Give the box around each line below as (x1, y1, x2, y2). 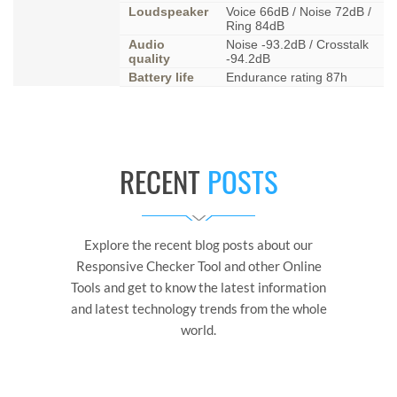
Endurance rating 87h (226, 70, 347, 84)
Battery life (128, 70, 194, 84)
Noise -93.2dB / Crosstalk (226, 37, 369, 51)
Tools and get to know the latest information (71, 279, 326, 295)
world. (181, 322, 216, 338)
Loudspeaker (128, 4, 208, 19)
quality (128, 51, 170, 66)
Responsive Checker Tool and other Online (75, 258, 322, 274)
